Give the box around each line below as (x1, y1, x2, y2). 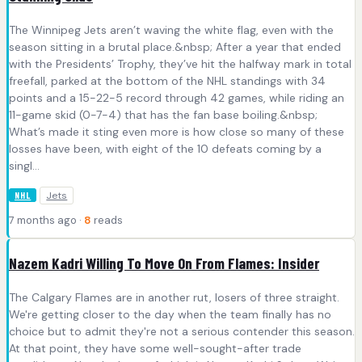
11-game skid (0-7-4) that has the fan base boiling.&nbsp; (9, 107, 318, 122)
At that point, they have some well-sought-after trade (9, 341, 301, 356)
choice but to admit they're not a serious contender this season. (9, 324, 355, 339)
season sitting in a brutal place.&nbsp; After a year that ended (9, 39, 341, 54)
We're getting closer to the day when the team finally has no (9, 307, 331, 322)
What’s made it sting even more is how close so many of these (9, 124, 344, 139)
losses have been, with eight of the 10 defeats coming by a (9, 141, 322, 156)
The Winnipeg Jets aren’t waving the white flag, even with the (9, 22, 334, 37)
